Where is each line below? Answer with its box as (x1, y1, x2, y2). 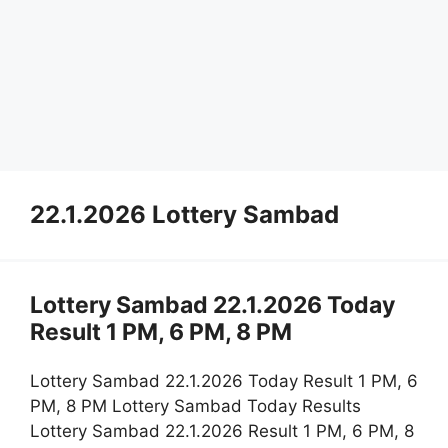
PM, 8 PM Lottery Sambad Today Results (30, 396, 361, 417)
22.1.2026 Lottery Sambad (30, 199, 339, 229)
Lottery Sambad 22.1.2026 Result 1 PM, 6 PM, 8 (30, 421, 414, 442)
